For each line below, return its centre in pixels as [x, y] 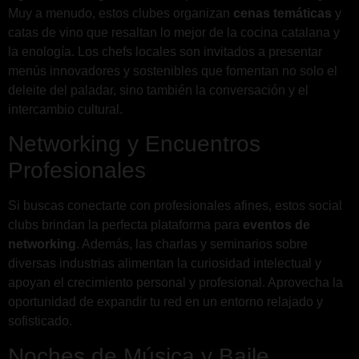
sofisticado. [40, 321]
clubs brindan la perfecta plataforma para [125, 225]
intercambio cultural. [65, 110]
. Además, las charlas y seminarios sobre [192, 244]
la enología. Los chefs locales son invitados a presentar [165, 52]
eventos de [276, 225]
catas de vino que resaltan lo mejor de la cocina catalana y [174, 33]
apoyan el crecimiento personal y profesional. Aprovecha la [175, 283]
